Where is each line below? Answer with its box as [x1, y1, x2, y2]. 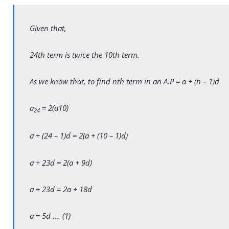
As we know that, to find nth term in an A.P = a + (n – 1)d [30, 76, 219, 87]
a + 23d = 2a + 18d [30, 184, 92, 194]
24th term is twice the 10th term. [30, 50, 140, 60]
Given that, [30, 23, 66, 33]
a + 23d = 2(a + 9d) [30, 157, 92, 168]
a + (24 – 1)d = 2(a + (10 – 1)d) [30, 130, 128, 141]
